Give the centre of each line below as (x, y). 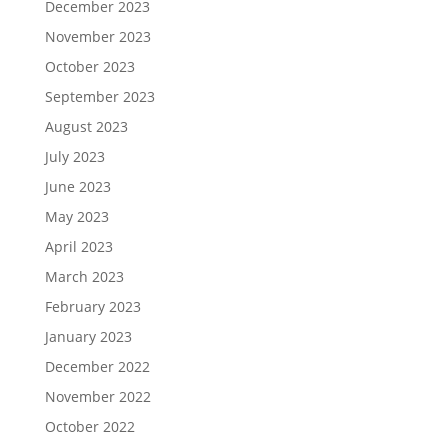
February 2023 (92, 306)
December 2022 (97, 366)
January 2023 (88, 336)
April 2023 (78, 246)
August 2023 (86, 126)
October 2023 (89, 66)
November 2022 (97, 396)
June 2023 (77, 186)
